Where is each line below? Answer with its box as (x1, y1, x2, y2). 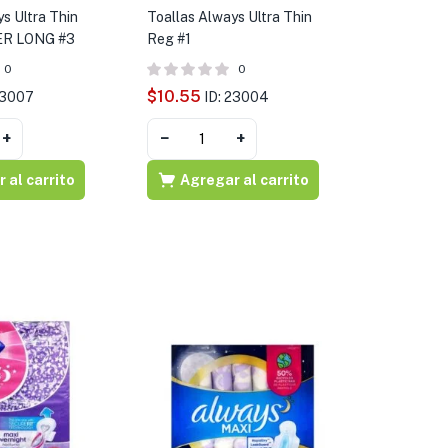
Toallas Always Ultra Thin (147, 8, 312, 25)
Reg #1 (147, 30, 191, 47)
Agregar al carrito (180, 171, 309, 188)
